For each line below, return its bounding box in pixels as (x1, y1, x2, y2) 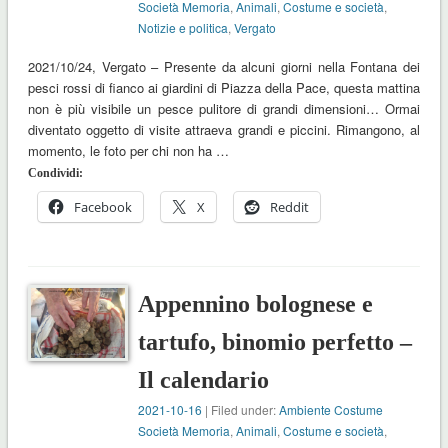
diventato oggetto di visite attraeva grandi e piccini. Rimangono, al (27, 120, 421, 140)
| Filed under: (202, 401, 280, 419)
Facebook (73, 198, 132, 217)
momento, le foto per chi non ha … (27, 141, 229, 161)
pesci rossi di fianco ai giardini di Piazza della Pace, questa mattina (27, 78, 421, 98)
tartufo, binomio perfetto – (138, 329, 413, 356)
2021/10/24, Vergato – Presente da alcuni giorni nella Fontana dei (27, 57, 421, 77)
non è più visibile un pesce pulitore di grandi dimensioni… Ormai (27, 99, 421, 119)
